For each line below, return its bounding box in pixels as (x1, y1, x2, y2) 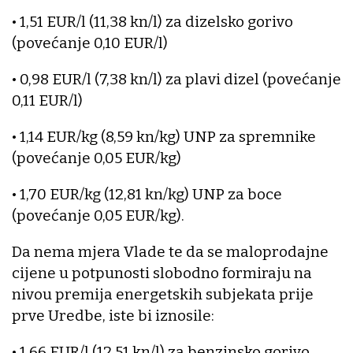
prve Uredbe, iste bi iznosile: (12, 307, 214, 325)
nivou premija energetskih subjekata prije (12, 285, 314, 304)
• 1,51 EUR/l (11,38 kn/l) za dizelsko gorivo (12, 13, 293, 32)
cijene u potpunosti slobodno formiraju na (12, 264, 312, 283)
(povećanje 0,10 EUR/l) (12, 34, 168, 53)
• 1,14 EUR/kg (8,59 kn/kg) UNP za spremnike (12, 128, 316, 147)
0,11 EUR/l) (12, 91, 83, 110)
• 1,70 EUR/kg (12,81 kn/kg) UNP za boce (12, 185, 282, 204)
